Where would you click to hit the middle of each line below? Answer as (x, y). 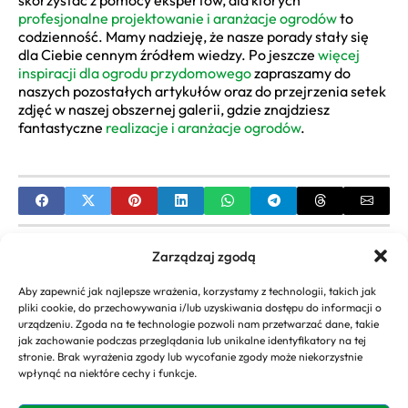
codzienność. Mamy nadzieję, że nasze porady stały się (194, 37)
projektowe (109, 301)
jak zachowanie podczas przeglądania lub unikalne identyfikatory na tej (192, 340)
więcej (339, 55)
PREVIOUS (98, 252)
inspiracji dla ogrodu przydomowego (135, 73)
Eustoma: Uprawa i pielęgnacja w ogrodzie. (200, 366)
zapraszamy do (301, 73)
